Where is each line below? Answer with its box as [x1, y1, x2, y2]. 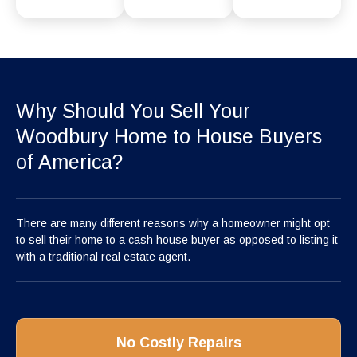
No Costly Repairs [116, 334, 241, 351]
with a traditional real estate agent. [16, 249, 190, 263]
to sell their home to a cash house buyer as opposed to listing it [16, 233, 338, 246]
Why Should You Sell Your [16, 99, 250, 122]
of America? [16, 150, 123, 173]
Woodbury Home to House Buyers [16, 124, 322, 147]
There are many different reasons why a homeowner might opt [16, 216, 330, 229]
